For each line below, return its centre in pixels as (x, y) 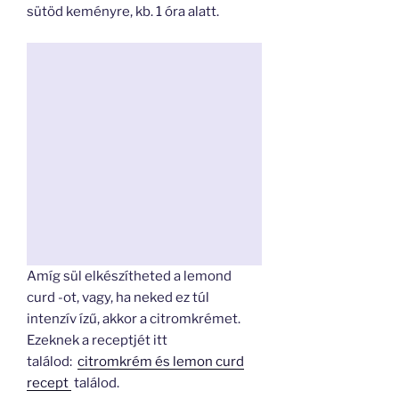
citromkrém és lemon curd (161, 361)
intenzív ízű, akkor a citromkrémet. (134, 318)
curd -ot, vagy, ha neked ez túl (118, 297)
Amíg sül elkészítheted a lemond (129, 276)
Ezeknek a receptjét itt (97, 340)
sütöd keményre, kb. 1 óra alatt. (123, 12)
